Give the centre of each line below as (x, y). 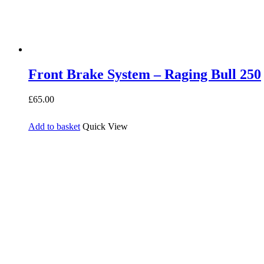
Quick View (105, 126)
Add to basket (54, 126)
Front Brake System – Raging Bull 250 (145, 75)
